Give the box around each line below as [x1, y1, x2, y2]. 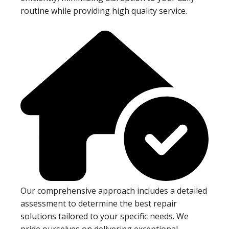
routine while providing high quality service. [20, 5, 187, 16]
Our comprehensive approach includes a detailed [20, 185, 207, 196]
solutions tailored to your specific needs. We [20, 210, 189, 222]
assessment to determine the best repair [20, 197, 177, 209]
